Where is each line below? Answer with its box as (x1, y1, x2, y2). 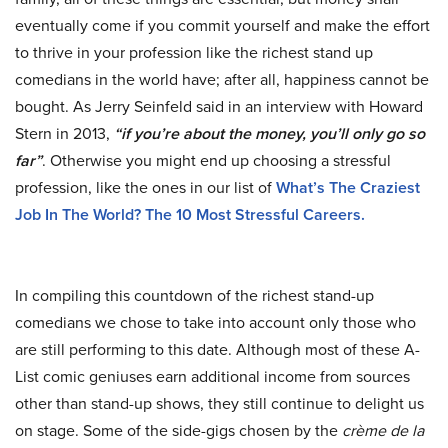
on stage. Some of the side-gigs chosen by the (15, 418, 342, 442)
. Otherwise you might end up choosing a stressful (42, 148, 391, 172)
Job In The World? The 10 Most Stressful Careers (15, 202, 361, 226)
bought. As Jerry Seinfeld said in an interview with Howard (15, 94, 423, 118)
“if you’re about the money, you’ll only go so (114, 121, 425, 145)
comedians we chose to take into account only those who (15, 310, 416, 334)
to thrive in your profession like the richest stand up (15, 40, 373, 64)
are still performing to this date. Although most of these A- (15, 337, 420, 361)
